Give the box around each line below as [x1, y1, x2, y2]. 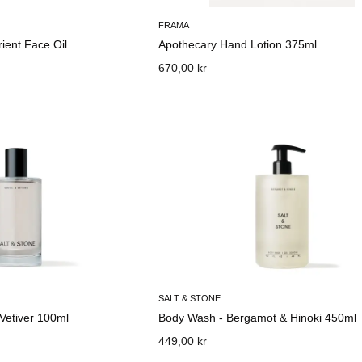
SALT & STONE [158, 293, 221, 303]
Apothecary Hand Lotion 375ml [158, 38, 318, 51]
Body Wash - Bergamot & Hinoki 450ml [158, 311, 357, 324]
